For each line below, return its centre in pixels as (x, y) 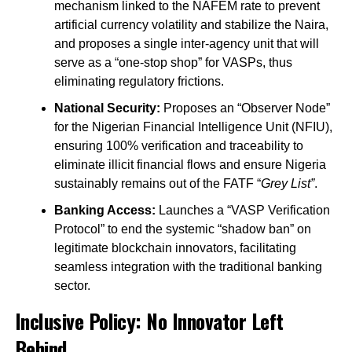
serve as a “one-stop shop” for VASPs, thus (173, 63)
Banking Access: (104, 211)
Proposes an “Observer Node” (245, 108)
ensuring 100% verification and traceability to (178, 146)
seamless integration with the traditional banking (188, 267)
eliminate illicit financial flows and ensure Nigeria (190, 165)
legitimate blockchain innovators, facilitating (175, 248)
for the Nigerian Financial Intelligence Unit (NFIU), (193, 127)
